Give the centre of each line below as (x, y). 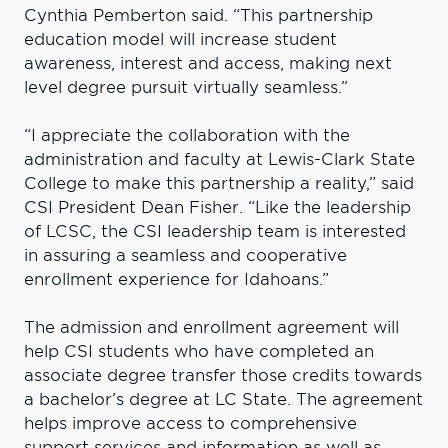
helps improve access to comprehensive (190, 423)
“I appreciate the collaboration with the (187, 135)
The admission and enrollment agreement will (211, 327)
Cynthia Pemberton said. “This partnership (198, 15)
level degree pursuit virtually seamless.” (188, 87)
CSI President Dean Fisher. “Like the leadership (217, 207)
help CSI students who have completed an (199, 351)
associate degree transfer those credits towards (223, 375)
